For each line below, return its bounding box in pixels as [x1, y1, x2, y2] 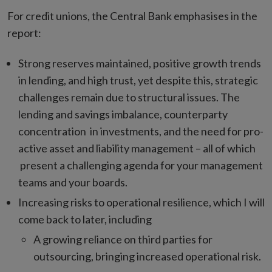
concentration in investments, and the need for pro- [18, 124, 263, 138]
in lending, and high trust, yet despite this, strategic [18, 73, 258, 87]
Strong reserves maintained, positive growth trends [18, 56, 261, 70]
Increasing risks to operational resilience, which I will [18, 195, 265, 209]
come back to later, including [18, 212, 152, 226]
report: [7, 26, 41, 40]
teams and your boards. [18, 175, 127, 189]
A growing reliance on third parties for [33, 233, 212, 246]
